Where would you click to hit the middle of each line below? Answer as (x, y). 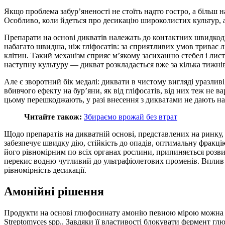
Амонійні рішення (54, 191)
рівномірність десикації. (45, 170)
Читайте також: (53, 117)
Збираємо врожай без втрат (131, 117)
